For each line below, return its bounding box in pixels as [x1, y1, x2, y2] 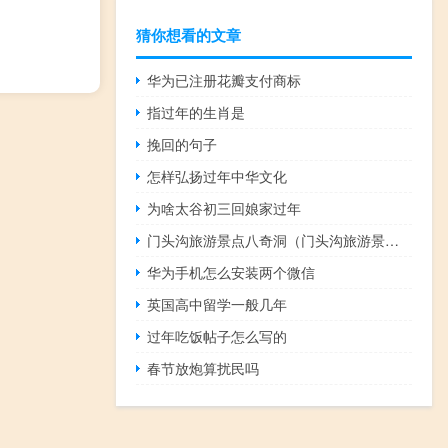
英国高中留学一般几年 [147, 294, 288, 315]
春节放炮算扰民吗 [147, 358, 260, 379]
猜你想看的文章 [136, 24, 241, 47]
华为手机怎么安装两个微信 [147, 262, 316, 283]
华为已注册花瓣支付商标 [147, 70, 302, 91]
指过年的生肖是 [147, 102, 246, 123]
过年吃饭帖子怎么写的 [147, 326, 288, 347]
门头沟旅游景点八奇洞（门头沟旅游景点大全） [385, 230, 400, 251]
